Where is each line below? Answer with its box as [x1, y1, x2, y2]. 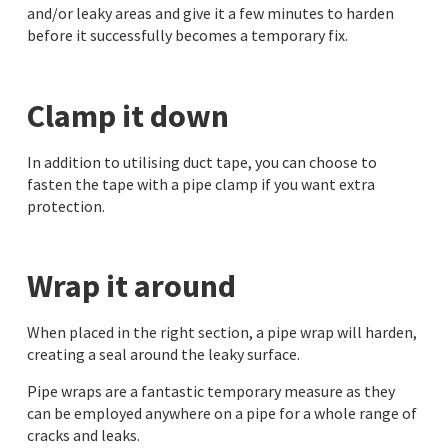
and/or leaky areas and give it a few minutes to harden [26, 2, 394, 23]
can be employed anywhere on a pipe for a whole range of [26, 402, 417, 423]
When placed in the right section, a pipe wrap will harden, [26, 322, 417, 343]
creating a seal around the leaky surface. [26, 344, 300, 365]
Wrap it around [26, 266, 236, 307]
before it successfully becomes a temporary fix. [26, 24, 348, 45]
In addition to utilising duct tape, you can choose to [26, 151, 377, 172]
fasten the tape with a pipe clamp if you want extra [26, 173, 375, 194]
